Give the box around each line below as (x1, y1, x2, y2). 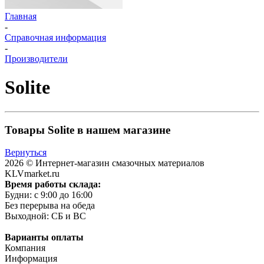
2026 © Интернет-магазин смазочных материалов (5, 158, 204, 169)
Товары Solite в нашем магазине (5, 123, 170, 136)
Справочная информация (5, 32, 106, 42)
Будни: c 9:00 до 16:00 (5, 190, 93, 200)
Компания (5, 243, 45, 253)
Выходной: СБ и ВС (5, 211, 86, 222)
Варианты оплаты (5, 232, 84, 243)
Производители (5, 54, 68, 64)
